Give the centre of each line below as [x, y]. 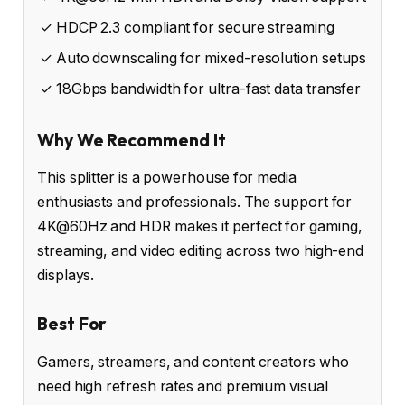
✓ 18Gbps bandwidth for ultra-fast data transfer [201, 89]
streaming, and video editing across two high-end [201, 251]
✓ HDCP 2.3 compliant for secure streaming [187, 28]
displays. [66, 276]
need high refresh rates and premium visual [183, 386]
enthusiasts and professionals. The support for [195, 202]
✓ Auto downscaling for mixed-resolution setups [203, 59]
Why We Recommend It [132, 140]
